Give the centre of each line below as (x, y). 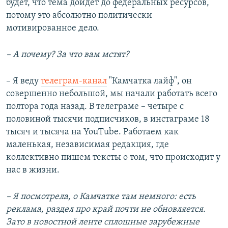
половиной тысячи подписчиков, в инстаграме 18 (108, 120)
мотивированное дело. (53, 28)
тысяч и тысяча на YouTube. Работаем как (92, 132)
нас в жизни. (33, 170)
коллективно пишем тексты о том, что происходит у (113, 158)
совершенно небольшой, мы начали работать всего (112, 94)
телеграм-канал (74, 81)
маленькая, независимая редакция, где (88, 145)
